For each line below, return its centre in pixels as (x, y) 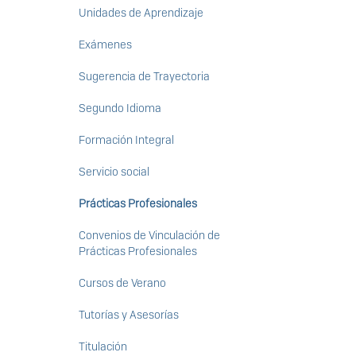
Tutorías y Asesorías (128, 315)
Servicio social (114, 172)
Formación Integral (126, 140)
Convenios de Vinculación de (149, 236)
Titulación (103, 347)
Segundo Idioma (120, 108)
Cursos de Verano (122, 283)
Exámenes (105, 45)
